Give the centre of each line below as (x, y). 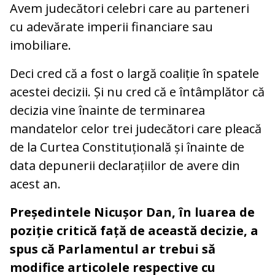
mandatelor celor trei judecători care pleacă (136, 128)
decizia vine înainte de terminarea (107, 110)
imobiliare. (41, 45)
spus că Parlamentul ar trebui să (113, 249)
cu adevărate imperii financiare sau (111, 26)
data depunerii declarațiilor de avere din (125, 165)
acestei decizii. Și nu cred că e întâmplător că (137, 91)
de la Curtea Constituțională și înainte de (127, 147)
